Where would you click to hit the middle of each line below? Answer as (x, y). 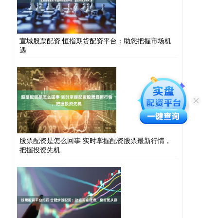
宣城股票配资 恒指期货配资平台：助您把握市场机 (95, 41)
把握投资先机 (40, 150)
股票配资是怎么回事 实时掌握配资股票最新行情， (95, 140)
